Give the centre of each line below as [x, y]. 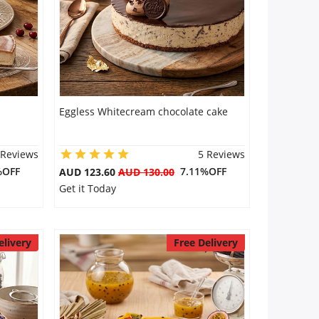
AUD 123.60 [88, 172]
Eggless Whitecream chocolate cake [143, 111]
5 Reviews [221, 154]
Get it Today [87, 188]
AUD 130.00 [146, 172]
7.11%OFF [200, 171]
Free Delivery [205, 242]
